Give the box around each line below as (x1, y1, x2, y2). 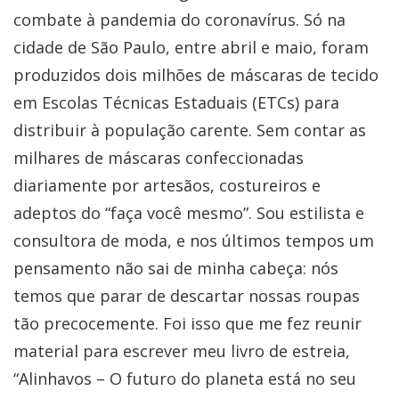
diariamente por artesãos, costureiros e (13, 174, 321, 196)
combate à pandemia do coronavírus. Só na (13, 8, 346, 30)
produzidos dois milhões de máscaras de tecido (13, 63, 379, 85)
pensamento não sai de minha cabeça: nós (13, 256, 338, 279)
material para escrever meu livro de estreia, (13, 339, 350, 362)
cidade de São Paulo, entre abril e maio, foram (13, 36, 369, 58)
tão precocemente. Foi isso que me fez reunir (13, 312, 362, 334)
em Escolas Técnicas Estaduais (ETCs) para (13, 91, 339, 113)
